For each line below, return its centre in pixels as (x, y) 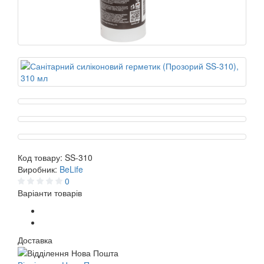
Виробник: (39, 169)
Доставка (35, 240)
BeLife (71, 169)
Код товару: (41, 157)
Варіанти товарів (50, 193)
